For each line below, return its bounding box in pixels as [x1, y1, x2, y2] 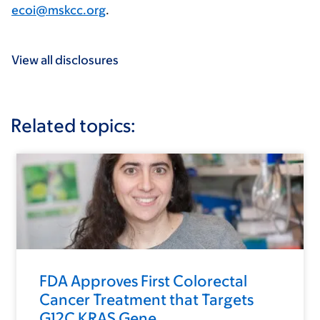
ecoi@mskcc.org [11, 3, 106, 18]
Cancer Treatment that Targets [39, 291, 254, 309]
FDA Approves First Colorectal [39, 272, 247, 291]
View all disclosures [11, 53, 119, 68]
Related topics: [11, 114, 136, 136]
